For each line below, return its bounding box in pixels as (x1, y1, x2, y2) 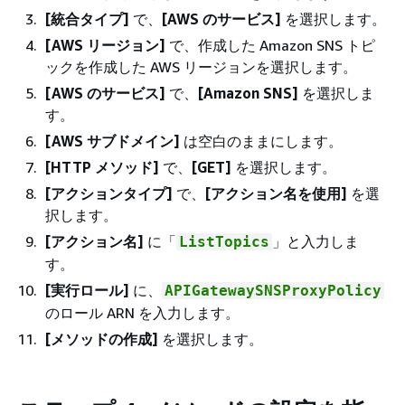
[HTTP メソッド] (45, 158, 159, 176)
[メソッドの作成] (45, 330, 158, 348)
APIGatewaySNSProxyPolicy (165, 282, 381, 299)
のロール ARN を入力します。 (45, 304, 240, 322)
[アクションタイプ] (45, 184, 173, 202)
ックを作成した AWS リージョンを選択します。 (45, 58, 357, 76)
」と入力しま (272, 232, 359, 250)
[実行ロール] (45, 281, 129, 299)
